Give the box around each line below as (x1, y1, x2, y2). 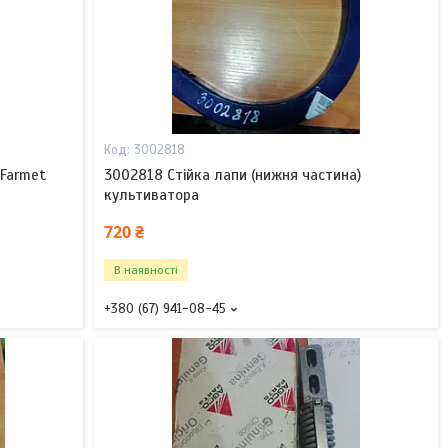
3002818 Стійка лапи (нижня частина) (103, 165, 361, 184)
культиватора (103, 185, 199, 204)
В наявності (113, 262, 178, 277)
